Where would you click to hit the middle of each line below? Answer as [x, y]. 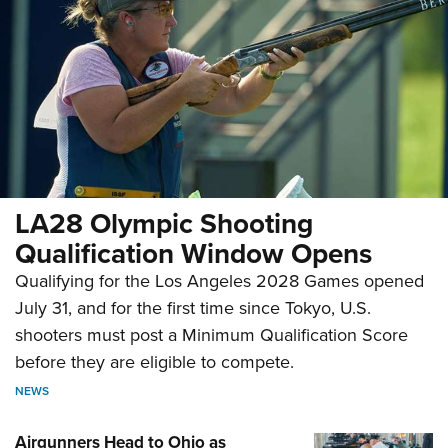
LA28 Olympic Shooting [164, 223]
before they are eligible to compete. [154, 362]
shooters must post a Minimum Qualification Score [211, 335]
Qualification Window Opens [193, 253]
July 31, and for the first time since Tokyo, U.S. [193, 308]
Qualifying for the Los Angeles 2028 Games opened [219, 281]
